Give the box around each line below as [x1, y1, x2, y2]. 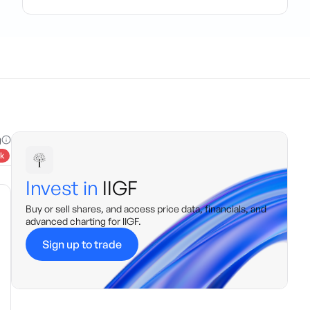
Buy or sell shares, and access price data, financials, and [26, 203, 266, 215]
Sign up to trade [42, 237, 122, 251]
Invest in [26, 176, 98, 200]
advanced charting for [26, 215, 122, 227]
